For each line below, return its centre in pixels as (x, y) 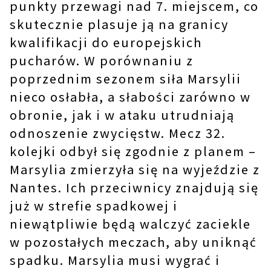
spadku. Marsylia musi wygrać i (115, 260)
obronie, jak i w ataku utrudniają (122, 115)
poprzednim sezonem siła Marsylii (126, 78)
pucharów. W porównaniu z (102, 60)
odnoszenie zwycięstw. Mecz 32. (118, 133)
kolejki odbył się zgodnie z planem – (133, 151)
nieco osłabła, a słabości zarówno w (130, 96)
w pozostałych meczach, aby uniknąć (133, 242)
